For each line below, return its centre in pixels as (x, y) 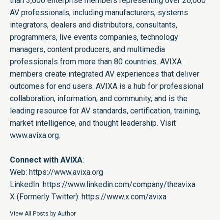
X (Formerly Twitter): (46, 197)
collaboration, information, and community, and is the (99, 99)
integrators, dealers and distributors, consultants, (94, 25)
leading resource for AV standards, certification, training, (105, 111)
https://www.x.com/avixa (124, 197)
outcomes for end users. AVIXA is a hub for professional (107, 86)
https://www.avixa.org (65, 172)
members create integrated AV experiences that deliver (105, 74)
